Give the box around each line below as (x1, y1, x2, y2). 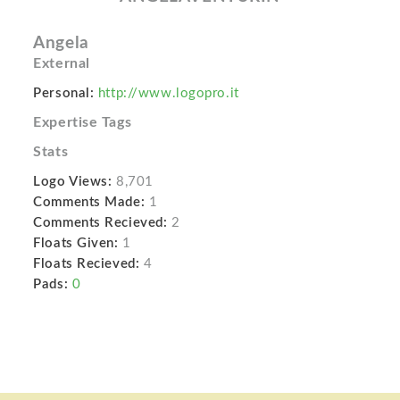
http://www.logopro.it (97, 87, 239, 100)
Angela (33, 35, 89, 52)
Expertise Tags (33, 115, 132, 129)
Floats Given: (33, 237, 119, 250)
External (33, 56, 90, 71)
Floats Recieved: (33, 257, 140, 271)
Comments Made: (33, 196, 146, 209)
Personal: (33, 87, 95, 100)
